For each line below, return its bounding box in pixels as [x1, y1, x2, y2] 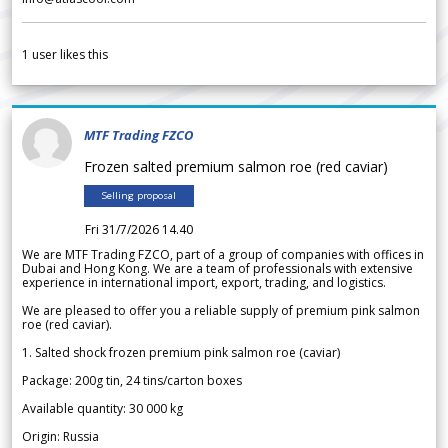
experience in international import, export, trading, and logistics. [22, 274, 386, 292]
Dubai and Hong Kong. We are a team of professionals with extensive [22, 260, 413, 278]
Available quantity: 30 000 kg [22, 400, 183, 418]
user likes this [29, 46, 108, 64]
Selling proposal [102, 189, 176, 203]
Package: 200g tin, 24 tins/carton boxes [22, 372, 242, 390]
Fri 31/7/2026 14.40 [85, 221, 193, 239]
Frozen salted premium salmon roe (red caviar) [84, 157, 396, 177]
